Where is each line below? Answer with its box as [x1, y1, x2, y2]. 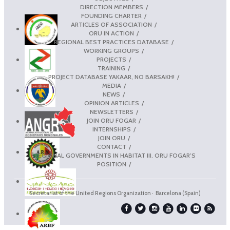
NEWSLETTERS [89, 108, 133, 116]
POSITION [97, 160, 126, 168]
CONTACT [97, 143, 126, 150]
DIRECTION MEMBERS [80, 3, 143, 11]
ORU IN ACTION [89, 29, 134, 37]
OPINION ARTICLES [84, 99, 139, 107]
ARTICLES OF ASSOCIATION [71, 21, 152, 28]
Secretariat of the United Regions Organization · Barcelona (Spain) [29, 189, 201, 197]
